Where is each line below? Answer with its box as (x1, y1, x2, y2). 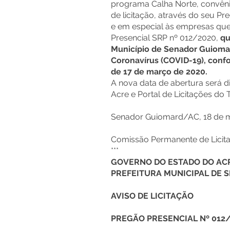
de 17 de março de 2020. (111, 67, 207, 76)
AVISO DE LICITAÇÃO (111, 191, 196, 201)
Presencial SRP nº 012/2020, (111, 33, 220, 43)
